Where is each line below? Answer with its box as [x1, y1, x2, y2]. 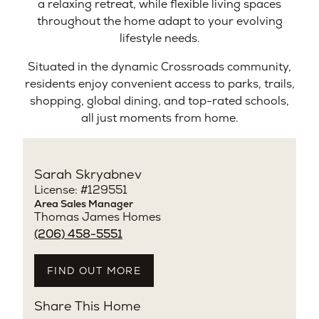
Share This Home [34, 297, 141, 314]
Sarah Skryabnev [34, 165, 142, 182]
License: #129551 [34, 182, 127, 197]
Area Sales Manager [34, 197, 133, 210]
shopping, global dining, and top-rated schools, [30, 93, 289, 108]
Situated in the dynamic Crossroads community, [28, 58, 291, 74]
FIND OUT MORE [47, 263, 142, 277]
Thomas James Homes [34, 209, 161, 224]
